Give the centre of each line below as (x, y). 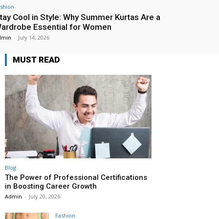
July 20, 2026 (44, 196)
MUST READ (36, 59)
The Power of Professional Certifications (76, 177)
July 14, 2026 (34, 37)
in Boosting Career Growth (51, 186)
